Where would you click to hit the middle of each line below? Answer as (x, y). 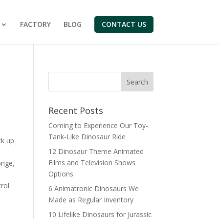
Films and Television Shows (92, 163)
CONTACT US (124, 24)
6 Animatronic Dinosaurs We (93, 188)
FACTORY (35, 24)
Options (61, 174)
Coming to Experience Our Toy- (98, 125)
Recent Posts (76, 110)
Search (137, 82)
